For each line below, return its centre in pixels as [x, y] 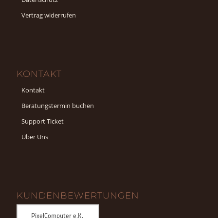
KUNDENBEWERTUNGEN [78, 196]
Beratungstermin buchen [57, 105]
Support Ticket [42, 121]
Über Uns [35, 136]
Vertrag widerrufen [48, 15]
